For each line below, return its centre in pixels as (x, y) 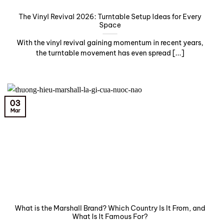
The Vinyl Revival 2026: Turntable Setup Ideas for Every (110, 17)
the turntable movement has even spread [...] (110, 53)
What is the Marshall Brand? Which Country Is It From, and (110, 208)
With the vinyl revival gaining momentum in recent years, (110, 43)
